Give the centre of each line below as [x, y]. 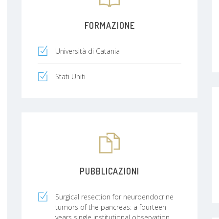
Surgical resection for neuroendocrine [114, 197]
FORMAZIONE [109, 25]
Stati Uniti [70, 76]
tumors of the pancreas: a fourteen [111, 207]
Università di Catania [88, 51]
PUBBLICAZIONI [109, 171]
